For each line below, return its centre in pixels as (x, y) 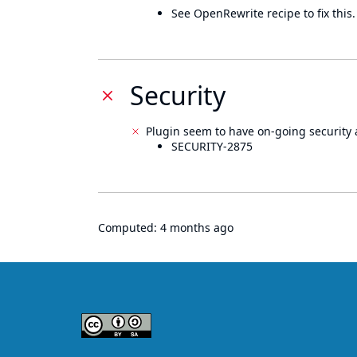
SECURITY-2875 (212, 146)
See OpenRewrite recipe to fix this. (263, 13)
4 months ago (197, 228)
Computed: (129, 228)
